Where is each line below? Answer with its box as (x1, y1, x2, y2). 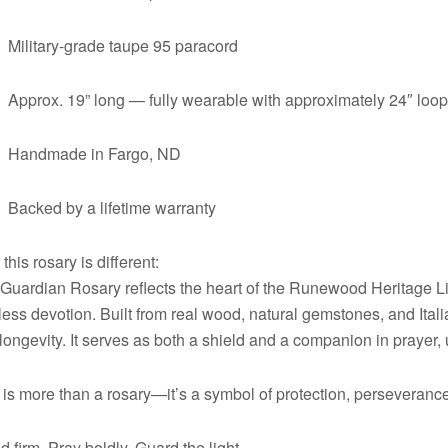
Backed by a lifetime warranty (8, 195, 217, 219)
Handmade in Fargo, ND (8, 141, 182, 165)
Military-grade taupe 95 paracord (8, 33, 239, 57)
